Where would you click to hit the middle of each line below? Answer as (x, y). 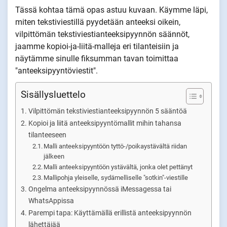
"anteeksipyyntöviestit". (56, 71)
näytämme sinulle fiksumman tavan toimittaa (97, 59)
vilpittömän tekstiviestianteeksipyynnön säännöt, (102, 34)
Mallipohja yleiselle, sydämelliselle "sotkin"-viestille (116, 178)
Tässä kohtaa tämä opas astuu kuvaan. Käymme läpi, (111, 10)
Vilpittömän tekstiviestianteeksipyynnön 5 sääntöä (107, 111)
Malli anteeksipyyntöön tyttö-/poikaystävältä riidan (116, 146)
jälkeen (54, 156)
